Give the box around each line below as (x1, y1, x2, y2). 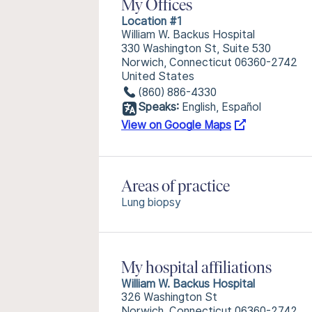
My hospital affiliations (121, 260, 272, 277)
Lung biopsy (121, 196, 181, 209)
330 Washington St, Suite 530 (121, 42, 271, 55)
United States (121, 70, 194, 83)
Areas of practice (121, 179, 230, 196)
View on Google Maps (121, 118, 231, 132)
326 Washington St (121, 290, 217, 304)
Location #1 (121, 15, 182, 28)
